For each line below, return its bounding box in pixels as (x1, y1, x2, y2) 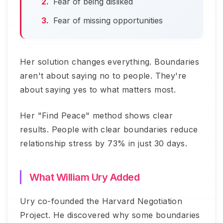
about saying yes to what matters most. (20, 85, 176, 95)
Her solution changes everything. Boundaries (20, 57, 200, 67)
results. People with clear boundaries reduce (20, 124, 198, 134)
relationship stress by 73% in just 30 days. (20, 138, 188, 148)
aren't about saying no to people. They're (20, 71, 187, 81)
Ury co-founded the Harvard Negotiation (20, 196, 183, 206)
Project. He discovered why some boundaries (20, 210, 200, 220)
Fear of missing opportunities (53, 15, 163, 25)
